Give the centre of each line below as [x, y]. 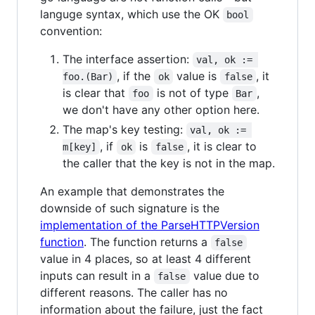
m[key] [79, 147]
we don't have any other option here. [161, 109]
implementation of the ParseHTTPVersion [150, 225]
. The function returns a [147, 242]
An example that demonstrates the [132, 191]
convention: [71, 31]
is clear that [96, 92]
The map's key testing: [124, 129]
